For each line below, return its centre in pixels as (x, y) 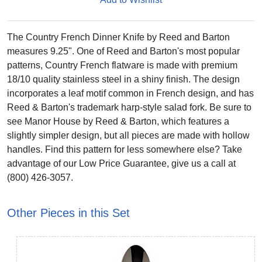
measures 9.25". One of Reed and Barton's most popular (123, 51)
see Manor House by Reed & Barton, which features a (118, 121)
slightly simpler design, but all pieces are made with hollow (128, 135)
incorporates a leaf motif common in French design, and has (130, 93)
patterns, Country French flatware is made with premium (122, 65)
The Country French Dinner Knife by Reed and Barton (118, 37)
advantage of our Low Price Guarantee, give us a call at (121, 163)
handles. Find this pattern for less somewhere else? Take (125, 149)
